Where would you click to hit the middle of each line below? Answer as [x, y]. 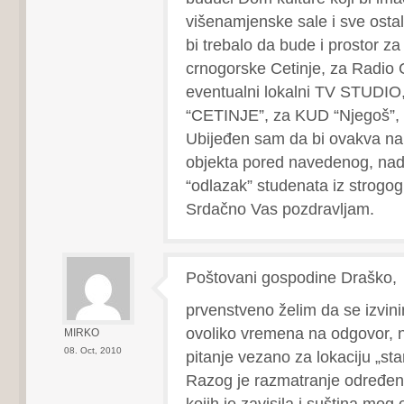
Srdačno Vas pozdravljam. [280, 209]
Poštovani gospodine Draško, [291, 277]
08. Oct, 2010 [92, 350]
